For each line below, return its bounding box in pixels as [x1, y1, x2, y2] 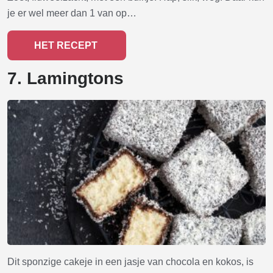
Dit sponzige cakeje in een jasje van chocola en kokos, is [7, 256, 253, 267]
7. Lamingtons [7, 69, 124, 88]
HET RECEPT [34, 40, 100, 51]
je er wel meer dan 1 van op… [7, 8, 136, 19]
